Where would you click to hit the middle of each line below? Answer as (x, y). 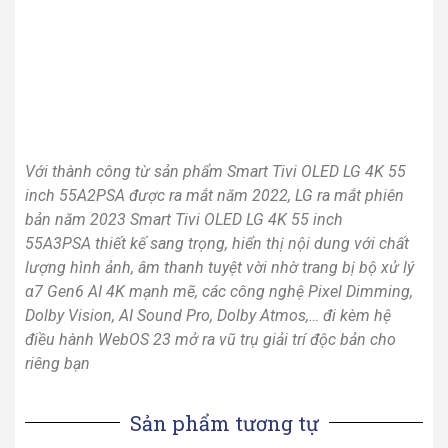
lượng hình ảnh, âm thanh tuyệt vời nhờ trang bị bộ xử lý (219, 268)
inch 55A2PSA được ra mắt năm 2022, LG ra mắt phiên (214, 196)
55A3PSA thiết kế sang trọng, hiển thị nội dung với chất (217, 244)
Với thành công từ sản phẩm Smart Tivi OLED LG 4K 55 (215, 172)
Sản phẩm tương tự (224, 422)
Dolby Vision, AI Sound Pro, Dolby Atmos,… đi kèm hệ (208, 316)
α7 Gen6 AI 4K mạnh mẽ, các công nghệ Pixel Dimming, (219, 292)
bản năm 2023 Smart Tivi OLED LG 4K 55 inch (184, 220)
